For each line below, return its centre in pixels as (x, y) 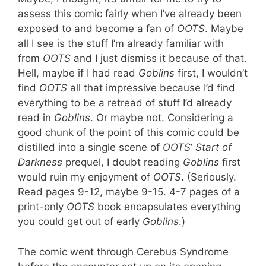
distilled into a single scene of (90, 147)
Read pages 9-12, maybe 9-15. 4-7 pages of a (129, 192)
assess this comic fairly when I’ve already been (130, 14)
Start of (213, 147)
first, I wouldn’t (211, 73)
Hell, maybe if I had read (78, 73)
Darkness (40, 162)
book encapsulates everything (167, 207)
